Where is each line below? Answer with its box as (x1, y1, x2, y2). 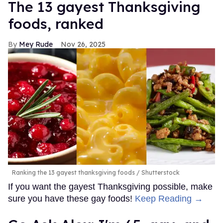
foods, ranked (8, 15, 104, 33)
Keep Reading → (135, 194, 203, 204)
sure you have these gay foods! (8, 194, 135, 204)
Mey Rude (19, 40, 53, 49)
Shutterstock (140, 169, 180, 177)
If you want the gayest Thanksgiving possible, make (8, 182, 213, 192)
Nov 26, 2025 (61, 40, 106, 49)
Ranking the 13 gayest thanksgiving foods (12, 169, 135, 177)
